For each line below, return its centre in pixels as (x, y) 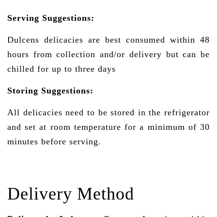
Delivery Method (71, 194)
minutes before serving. (54, 141)
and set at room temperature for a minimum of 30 (108, 127)
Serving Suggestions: (51, 18)
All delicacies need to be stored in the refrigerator (108, 112)
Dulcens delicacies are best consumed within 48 (108, 39)
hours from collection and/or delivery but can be (108, 54)
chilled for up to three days (62, 69)
